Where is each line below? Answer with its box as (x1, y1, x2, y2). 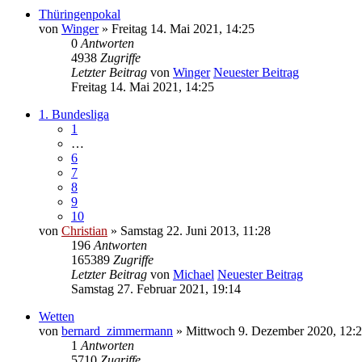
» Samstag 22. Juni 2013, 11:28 (107, 223, 271, 238)
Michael (173, 267, 214, 281)
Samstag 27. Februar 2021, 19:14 (71, 281, 241, 296)
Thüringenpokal (39, 6, 120, 21)
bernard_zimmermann (61, 323, 173, 338)
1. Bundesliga (39, 107, 109, 121)
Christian (61, 223, 107, 238)
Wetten (39, 309, 74, 323)
